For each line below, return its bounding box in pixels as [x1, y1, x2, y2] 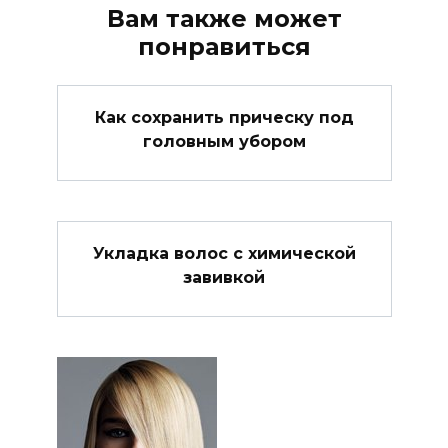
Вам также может [106, 3, 342, 33]
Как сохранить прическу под [94, 107, 354, 127]
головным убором [142, 131, 306, 151]
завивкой [183, 267, 265, 287]
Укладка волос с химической [92, 243, 356, 263]
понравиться [137, 31, 311, 61]
